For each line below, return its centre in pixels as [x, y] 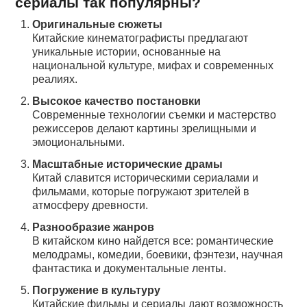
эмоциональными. [79, 143]
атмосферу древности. [90, 206]
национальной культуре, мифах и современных [153, 66]
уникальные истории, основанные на [127, 52]
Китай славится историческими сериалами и [146, 178]
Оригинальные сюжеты [98, 25]
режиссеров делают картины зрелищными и [145, 129]
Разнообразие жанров [94, 228]
